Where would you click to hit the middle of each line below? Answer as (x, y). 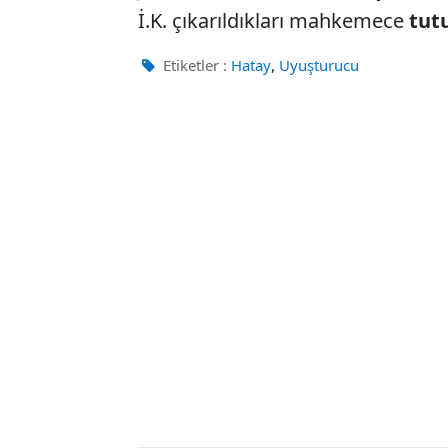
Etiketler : (193, 65)
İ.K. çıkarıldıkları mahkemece (273, 20)
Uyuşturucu (319, 65)
